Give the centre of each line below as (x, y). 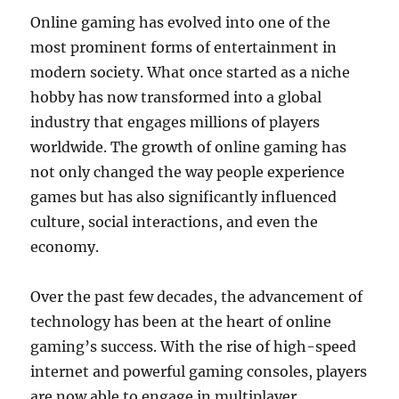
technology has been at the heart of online (181, 322)
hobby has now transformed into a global (176, 98)
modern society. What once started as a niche (191, 73)
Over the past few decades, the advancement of (197, 297)
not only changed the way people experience (188, 172)
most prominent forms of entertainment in (184, 48)
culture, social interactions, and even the (175, 222)
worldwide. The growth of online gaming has (189, 147)
